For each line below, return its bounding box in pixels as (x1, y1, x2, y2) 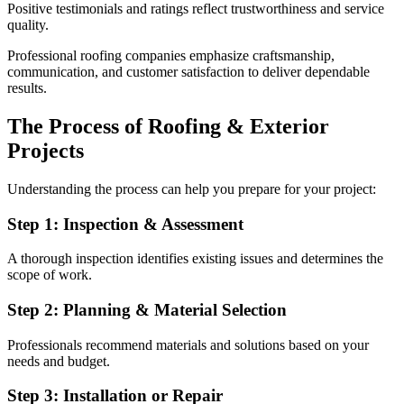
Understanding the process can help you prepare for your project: (7, 180, 376, 197)
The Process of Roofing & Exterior (7, 114, 329, 138)
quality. (7, 17, 49, 33)
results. (7, 80, 47, 96)
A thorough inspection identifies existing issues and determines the (7, 251, 383, 267)
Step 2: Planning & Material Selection (7, 300, 287, 320)
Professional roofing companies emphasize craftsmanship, (7, 48, 335, 64)
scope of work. (7, 267, 92, 283)
